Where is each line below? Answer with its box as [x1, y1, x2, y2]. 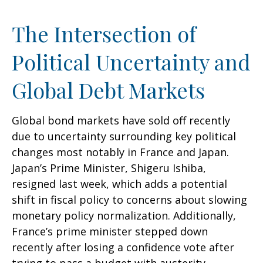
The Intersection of [12, 19, 196, 48]
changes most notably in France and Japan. [12, 145, 229, 159]
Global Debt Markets [12, 76, 205, 104]
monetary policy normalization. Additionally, [12, 208, 236, 222]
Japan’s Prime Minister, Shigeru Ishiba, [12, 161, 206, 175]
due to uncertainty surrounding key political [12, 129, 236, 143]
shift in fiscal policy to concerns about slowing [12, 193, 247, 207]
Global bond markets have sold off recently [12, 113, 230, 127]
